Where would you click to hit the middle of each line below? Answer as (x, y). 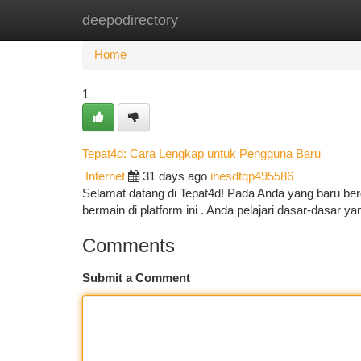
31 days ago (175, 176)
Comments (129, 245)
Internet (105, 176)
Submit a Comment (136, 278)
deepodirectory (130, 20)
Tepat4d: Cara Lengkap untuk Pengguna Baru (201, 154)
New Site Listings (208, 20)
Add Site (300, 20)
